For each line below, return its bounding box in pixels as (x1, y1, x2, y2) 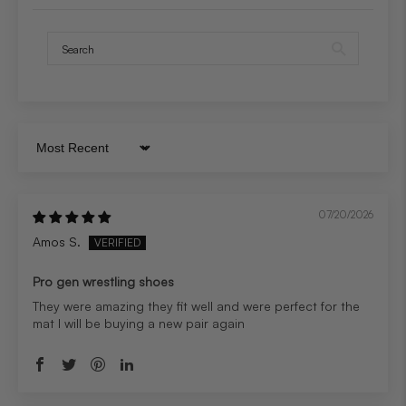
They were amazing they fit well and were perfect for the (33, 298, 360, 314)
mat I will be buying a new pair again (33, 315, 245, 332)
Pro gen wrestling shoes (33, 274, 174, 290)
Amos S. (33, 233, 81, 249)
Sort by (32, 147, 75, 163)
